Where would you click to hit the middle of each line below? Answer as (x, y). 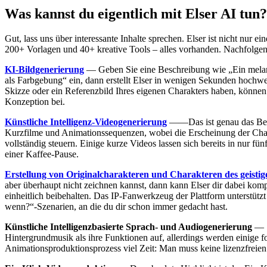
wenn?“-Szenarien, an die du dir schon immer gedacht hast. (116, 207)
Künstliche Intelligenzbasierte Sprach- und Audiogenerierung (128, 227)
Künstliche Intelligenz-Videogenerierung (86, 122)
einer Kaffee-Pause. (42, 154)
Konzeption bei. (35, 102)
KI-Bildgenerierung (44, 70)
